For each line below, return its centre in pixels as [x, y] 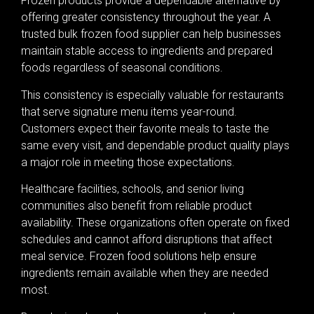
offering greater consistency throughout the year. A [146, 18]
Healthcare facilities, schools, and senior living [132, 189]
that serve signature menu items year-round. [129, 111]
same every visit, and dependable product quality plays [155, 145]
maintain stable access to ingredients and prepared [147, 51]
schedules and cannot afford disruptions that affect [146, 240]
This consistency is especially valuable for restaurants [152, 95]
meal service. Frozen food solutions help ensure [139, 257]
